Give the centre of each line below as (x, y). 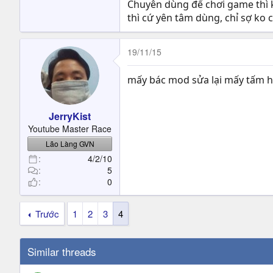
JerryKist (70, 116)
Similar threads (62, 251)
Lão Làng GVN (70, 144)
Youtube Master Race (70, 129)
